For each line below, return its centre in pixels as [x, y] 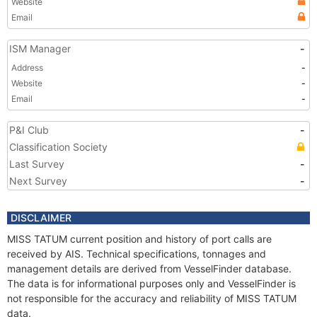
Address [27, 68]
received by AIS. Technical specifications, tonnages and [137, 254]
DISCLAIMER [41, 218]
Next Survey [38, 181]
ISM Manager [40, 48]
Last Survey [37, 164]
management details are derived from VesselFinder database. [149, 269]
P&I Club [29, 130]
